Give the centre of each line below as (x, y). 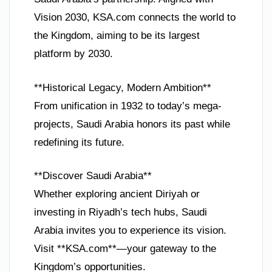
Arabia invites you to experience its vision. (130, 231)
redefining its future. (79, 142)
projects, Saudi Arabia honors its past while (132, 124)
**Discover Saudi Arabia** (93, 176)
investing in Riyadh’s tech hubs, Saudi (121, 212)
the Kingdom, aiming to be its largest (117, 36)
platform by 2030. (73, 54)
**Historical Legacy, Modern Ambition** (123, 87)
